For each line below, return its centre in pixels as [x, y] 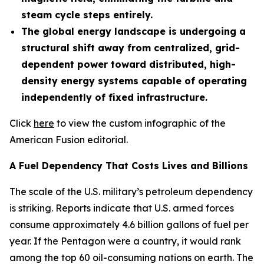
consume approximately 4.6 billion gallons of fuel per [129, 225]
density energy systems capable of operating [134, 81]
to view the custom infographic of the [140, 123]
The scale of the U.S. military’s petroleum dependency [131, 192]
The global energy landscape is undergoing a [133, 31]
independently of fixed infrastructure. [114, 97]
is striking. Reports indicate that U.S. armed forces [122, 208]
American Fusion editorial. [69, 140]
